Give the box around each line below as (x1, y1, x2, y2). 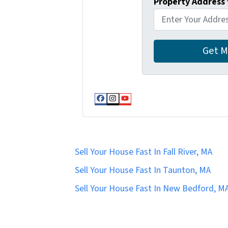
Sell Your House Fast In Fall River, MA (75, 145, 212, 158)
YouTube (124, 97, 169, 116)
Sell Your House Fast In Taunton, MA (75, 163, 211, 177)
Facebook (100, 97, 149, 116)
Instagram (112, 97, 163, 116)
